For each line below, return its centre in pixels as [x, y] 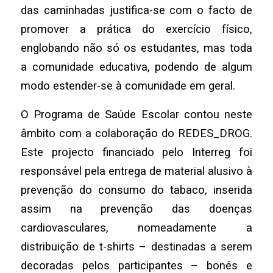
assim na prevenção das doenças [136, 208]
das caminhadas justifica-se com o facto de [136, 10]
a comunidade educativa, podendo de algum [136, 67]
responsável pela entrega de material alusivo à [136, 171]
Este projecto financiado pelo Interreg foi [136, 152]
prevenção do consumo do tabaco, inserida [136, 190]
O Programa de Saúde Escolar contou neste [136, 114]
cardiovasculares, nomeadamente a [136, 227]
